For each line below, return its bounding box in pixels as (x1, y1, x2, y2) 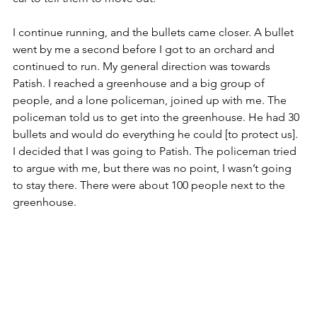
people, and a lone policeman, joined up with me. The (13, 93, 289, 107)
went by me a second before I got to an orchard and (13, 42, 277, 56)
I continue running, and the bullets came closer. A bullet (13, 25, 296, 39)
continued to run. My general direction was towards (13, 59, 273, 73)
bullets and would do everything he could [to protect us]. (13, 127, 301, 141)
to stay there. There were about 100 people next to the (13, 178, 288, 192)
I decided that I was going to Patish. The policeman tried (13, 144, 299, 158)
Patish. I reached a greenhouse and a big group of (13, 76, 267, 90)
